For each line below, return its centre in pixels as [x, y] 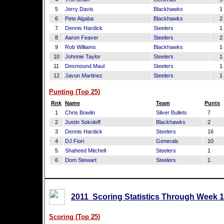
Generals [167, 141]
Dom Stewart [81, 160]
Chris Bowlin [80, 112]
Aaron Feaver [82, 37]
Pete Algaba [79, 18]
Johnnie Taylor [83, 56]
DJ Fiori [74, 141]
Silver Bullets [171, 112]
